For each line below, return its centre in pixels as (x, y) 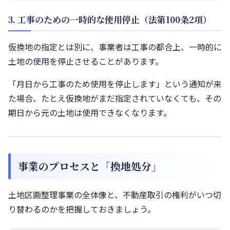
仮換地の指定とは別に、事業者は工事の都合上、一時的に (115, 47)
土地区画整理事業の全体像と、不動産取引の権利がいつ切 (115, 195)
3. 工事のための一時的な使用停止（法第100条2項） (110, 20)
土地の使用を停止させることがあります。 (86, 61)
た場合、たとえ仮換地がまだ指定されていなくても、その (115, 98)
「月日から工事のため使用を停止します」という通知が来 (115, 84)
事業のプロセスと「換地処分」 (90, 166)
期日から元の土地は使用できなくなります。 (90, 113)
